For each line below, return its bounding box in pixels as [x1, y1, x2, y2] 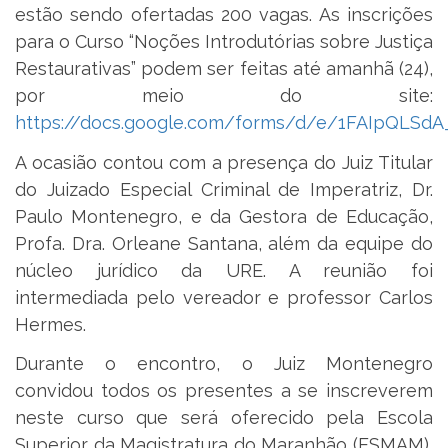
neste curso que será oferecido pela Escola [15, 407, 433, 429]
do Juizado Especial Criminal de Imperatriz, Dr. [15, 178, 433, 200]
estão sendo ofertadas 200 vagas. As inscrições [15, 4, 433, 26]
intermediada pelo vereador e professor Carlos [15, 286, 433, 308]
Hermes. [15, 313, 86, 335]
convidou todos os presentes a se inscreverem [15, 380, 433, 402]
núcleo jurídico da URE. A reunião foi [15, 259, 433, 281]
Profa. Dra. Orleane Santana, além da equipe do [15, 232, 433, 254]
